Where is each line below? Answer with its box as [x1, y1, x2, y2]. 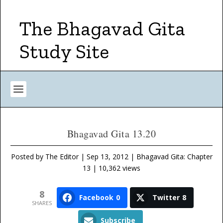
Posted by [10, 152, 45, 161]
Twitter [152, 193, 180, 202]
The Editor [45, 152, 79, 161]
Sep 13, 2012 [86, 152, 128, 161]
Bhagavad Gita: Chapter [136, 152, 213, 161]
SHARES [32, 199, 52, 207]
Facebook [79, 193, 113, 202]
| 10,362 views [91, 163, 140, 173]
